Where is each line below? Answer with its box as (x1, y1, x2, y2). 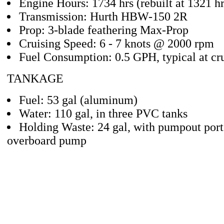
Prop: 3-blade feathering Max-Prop (19, 23, 188, 36)
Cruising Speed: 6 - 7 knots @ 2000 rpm (19, 37, 214, 50)
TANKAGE (7, 72, 63, 85)
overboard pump (7, 134, 86, 147)
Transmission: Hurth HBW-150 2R (19, 10, 187, 23)
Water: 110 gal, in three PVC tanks (19, 107, 187, 120)
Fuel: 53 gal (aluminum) (19, 93, 137, 106)
